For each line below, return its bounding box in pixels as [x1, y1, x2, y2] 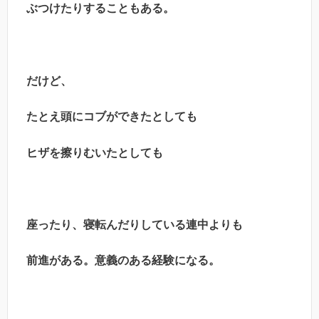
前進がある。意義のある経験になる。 [15, 254, 220, 267]
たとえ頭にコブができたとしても [15, 110, 197, 123]
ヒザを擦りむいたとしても [15, 146, 163, 159]
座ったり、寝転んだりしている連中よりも [15, 218, 243, 231]
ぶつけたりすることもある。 [15, 2, 174, 15]
